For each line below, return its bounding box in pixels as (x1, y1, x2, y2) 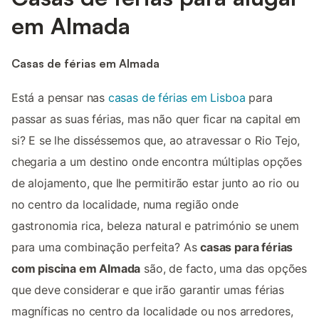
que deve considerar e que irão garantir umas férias (11, 283, 285, 298)
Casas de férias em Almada (11, 56, 159, 70)
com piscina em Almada (11, 261, 141, 276)
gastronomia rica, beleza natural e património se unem (11, 219, 299, 234)
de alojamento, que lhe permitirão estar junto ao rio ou (11, 176, 300, 191)
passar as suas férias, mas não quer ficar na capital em (11, 112, 301, 127)
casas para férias (200, 240, 293, 255)
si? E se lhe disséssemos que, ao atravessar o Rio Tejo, (11, 133, 300, 148)
